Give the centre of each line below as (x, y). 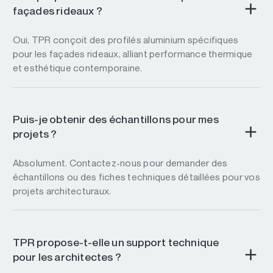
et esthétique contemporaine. (77, 68)
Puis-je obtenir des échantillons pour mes (115, 119)
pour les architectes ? (67, 257)
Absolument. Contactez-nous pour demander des (120, 163)
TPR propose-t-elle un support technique (116, 242)
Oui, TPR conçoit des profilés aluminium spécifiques (126, 40)
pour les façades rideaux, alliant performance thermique (133, 54)
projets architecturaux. (62, 191)
